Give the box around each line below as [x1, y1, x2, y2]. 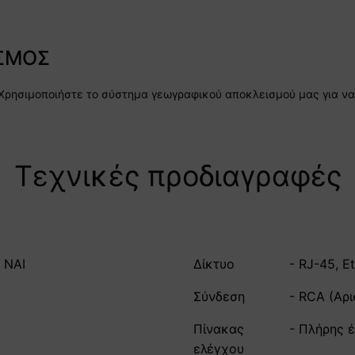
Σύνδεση [193, 288, 245, 304]
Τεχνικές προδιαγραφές [13, 158, 342, 193]
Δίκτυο [193, 255, 235, 272]
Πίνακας [193, 320, 244, 337]
